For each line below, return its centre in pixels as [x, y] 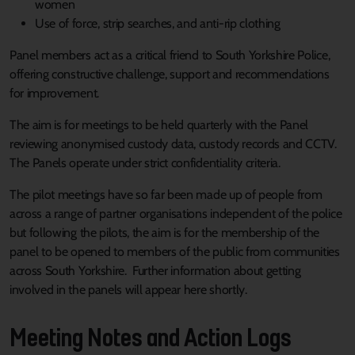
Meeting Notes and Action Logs [151, 337]
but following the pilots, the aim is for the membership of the [165, 233]
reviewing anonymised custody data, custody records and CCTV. [173, 144]
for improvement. [54, 93]
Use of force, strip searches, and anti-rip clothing [158, 23]
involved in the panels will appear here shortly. [128, 290]
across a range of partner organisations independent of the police [176, 214]
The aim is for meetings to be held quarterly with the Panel [159, 125]
